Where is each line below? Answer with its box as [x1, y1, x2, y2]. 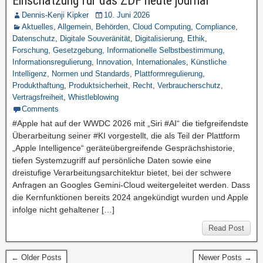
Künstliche [191, 58, 227, 66]
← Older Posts [11, 253, 62, 262]
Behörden [96, 22, 128, 31]
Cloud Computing [133, 22, 191, 31]
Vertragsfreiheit [12, 93, 63, 102]
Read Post [208, 224, 244, 232]
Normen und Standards [52, 69, 130, 78]
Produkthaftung [12, 81, 64, 90]
